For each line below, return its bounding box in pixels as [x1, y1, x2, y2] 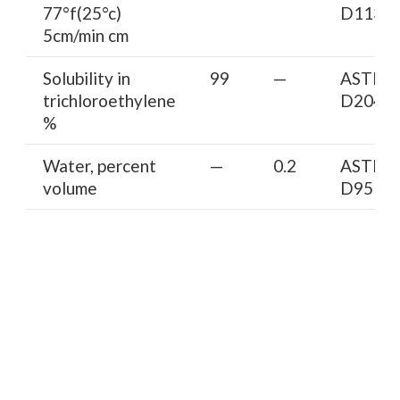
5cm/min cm [42, 24, 129, 46]
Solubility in [42, 67, 130, 88]
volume [42, 177, 97, 198]
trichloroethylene [42, 89, 176, 111]
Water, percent [42, 154, 156, 176]
